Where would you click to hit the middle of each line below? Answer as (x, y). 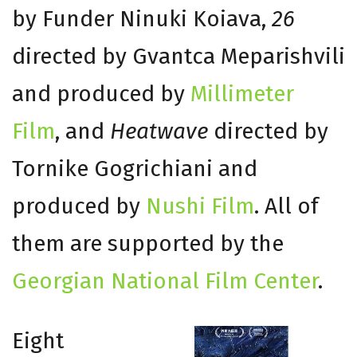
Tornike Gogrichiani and (135, 169)
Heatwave (159, 131)
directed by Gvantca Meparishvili (178, 56)
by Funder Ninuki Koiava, (142, 19)
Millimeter (242, 94)
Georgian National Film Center (165, 281)
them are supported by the (148, 243)
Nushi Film (200, 206)
